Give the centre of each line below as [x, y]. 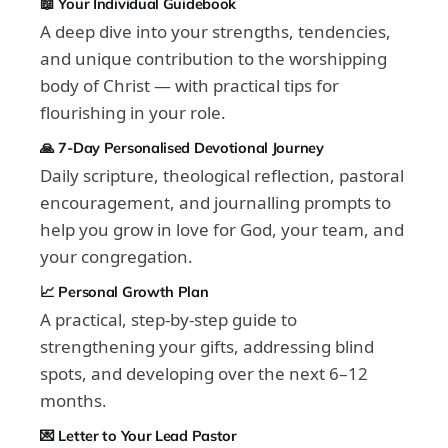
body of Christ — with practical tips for [189, 86]
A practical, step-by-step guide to [168, 320]
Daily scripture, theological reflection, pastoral [222, 176]
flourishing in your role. [133, 113]
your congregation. [116, 257]
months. [73, 401]
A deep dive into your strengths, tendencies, [215, 32]
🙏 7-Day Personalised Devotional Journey [182, 148]
